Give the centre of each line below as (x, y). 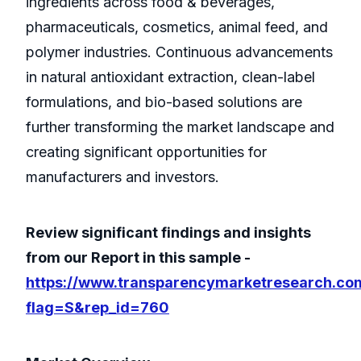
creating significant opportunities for (146, 152)
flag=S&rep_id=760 (98, 308)
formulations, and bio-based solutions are (164, 102)
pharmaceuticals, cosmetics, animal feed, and (177, 27)
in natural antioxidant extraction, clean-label (170, 77)
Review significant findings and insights (168, 233)
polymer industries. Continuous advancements (179, 52)
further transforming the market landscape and (180, 127)
